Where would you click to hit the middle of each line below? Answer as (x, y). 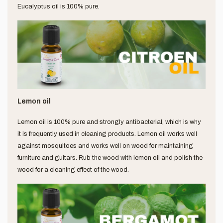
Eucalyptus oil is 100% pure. (58, 7)
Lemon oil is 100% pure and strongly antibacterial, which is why (109, 122)
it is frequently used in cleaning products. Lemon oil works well (107, 134)
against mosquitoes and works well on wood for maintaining (105, 146)
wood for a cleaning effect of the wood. (73, 170)
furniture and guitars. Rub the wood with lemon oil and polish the (110, 158)
